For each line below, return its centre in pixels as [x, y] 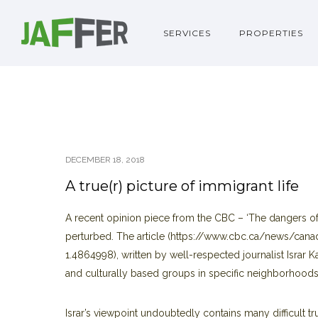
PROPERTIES [271, 33]
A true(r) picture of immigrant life [182, 186]
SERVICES [187, 33]
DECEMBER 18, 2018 [105, 160]
